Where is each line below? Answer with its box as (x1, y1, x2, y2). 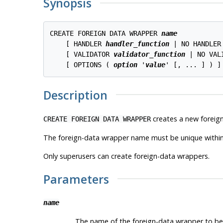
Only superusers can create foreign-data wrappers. (43, 151, 210, 161)
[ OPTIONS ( (50, 60, 114, 69)
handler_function (106, 39, 170, 48)
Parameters (43, 171, 109, 187)
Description (43, 87, 108, 103)
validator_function (113, 50, 186, 58)
